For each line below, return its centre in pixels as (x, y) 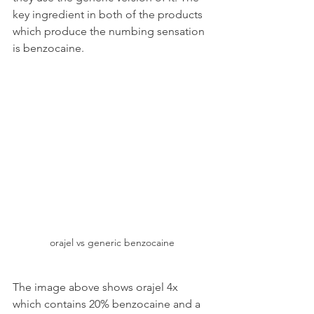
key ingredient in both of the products (109, 14)
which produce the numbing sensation (110, 31)
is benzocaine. (48, 48)
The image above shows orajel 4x (97, 287)
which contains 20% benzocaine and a (108, 304)
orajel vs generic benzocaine (112, 243)
